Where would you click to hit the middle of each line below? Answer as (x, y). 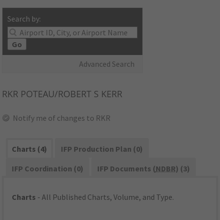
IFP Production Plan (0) (102, 149)
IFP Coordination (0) (48, 169)
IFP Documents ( (126, 169)
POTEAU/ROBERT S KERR (70, 94)
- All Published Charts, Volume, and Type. (105, 197)
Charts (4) (30, 149)
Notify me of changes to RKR (62, 118)
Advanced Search (107, 64)
